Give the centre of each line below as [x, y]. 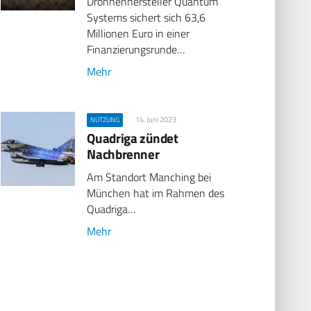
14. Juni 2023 [156, 120]
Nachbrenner [123, 153]
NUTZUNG [104, 120]
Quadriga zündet [133, 137]
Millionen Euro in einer [138, 34]
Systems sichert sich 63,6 [146, 18]
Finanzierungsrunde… [136, 50]
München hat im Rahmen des [156, 193]
